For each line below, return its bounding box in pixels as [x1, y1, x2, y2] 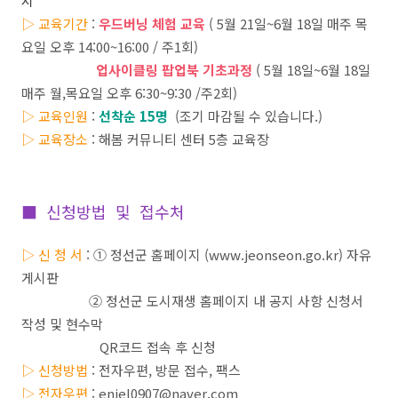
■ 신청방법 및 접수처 [21, 200, 185, 223]
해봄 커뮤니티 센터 [99, 130, 205, 148]
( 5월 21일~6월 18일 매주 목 [205, 14, 368, 33]
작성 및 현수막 [21, 314, 103, 333]
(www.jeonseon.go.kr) [204, 245, 346, 264]
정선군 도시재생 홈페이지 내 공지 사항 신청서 [106, 291, 363, 310]
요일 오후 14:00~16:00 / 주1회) [21, 37, 198, 56]
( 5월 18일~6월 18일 [252, 60, 370, 79]
